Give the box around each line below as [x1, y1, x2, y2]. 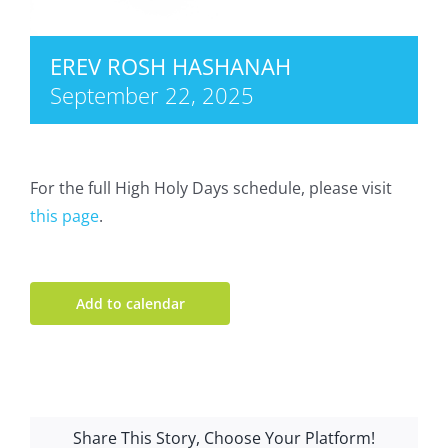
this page [30, 205, 99, 227]
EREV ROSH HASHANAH [50, 51, 291, 81]
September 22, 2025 [50, 80, 254, 110]
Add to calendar [75, 294, 185, 313]
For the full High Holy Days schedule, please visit [30, 177, 392, 199]
